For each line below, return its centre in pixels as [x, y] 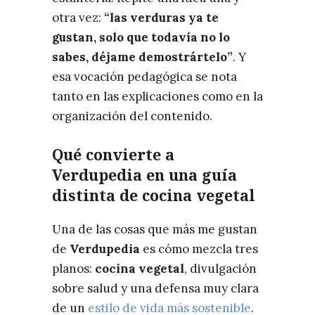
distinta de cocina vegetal [154, 195]
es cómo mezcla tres [199, 249]
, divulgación [220, 268]
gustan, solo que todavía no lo [141, 37]
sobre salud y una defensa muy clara [155, 288]
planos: [73, 268]
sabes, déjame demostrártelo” [142, 57]
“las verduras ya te [161, 17]
